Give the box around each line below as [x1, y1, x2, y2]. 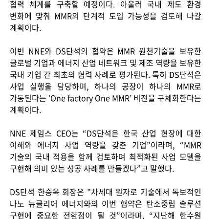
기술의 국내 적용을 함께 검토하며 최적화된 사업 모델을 [10, 151, 201, 162]
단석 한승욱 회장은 [20, 186, 87, 197]
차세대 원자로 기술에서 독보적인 [90, 186, 201, 197]
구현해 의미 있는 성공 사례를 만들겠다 [10, 162, 137, 174]
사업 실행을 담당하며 [10, 80, 87, 92]
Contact [10, 62, 46, 76]
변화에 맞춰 [10, 10, 50, 22]
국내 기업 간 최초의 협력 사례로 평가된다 [10, 68, 148, 80]
